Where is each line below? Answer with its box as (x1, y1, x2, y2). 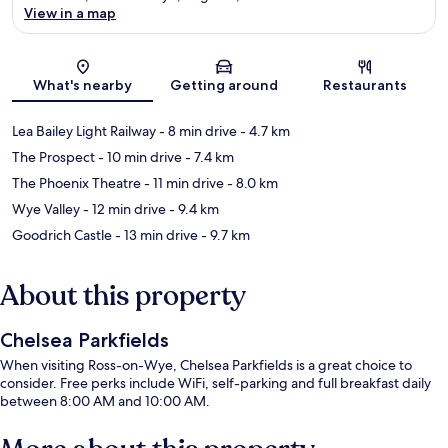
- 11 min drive (141, 174, 224, 193)
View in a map (24, 4, 116, 23)
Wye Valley (12, 200, 80, 219)
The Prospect (12, 148, 95, 167)
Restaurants (323, 76, 408, 95)
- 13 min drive (112, 226, 198, 245)
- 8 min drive (156, 122, 237, 141)
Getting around (169, 76, 278, 95)
